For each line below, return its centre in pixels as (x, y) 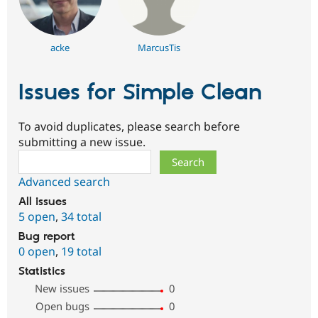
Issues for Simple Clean (140, 93)
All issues (43, 202)
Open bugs (63, 306)
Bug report (47, 237)
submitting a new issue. (82, 142)
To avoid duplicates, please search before (129, 126)
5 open (37, 216)
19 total (81, 251)
